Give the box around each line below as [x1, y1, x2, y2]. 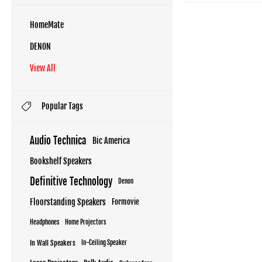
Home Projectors [65, 218, 106, 226]
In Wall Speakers [30, 239, 75, 247]
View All [30, 63, 56, 73]
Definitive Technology [30, 175, 112, 188]
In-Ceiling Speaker [81, 239, 127, 247]
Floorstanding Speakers [30, 197, 106, 207]
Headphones [30, 218, 59, 226]
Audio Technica [30, 135, 87, 147]
